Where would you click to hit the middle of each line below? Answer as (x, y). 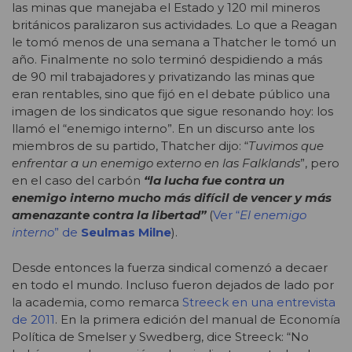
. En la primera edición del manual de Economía (198, 319)
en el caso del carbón (78, 181)
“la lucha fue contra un (214, 181)
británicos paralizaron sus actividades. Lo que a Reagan (174, 25)
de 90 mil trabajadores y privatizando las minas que (163, 77)
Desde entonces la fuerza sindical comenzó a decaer (170, 267)
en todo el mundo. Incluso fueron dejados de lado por (173, 284)
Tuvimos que (286, 146)
